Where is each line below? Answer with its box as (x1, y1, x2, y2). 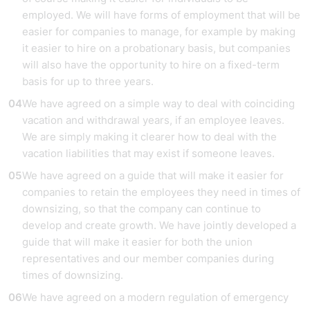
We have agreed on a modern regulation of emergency (22, 291, 289, 304)
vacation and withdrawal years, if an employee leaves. (22, 113, 284, 127)
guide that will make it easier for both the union (22, 235, 253, 248)
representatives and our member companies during (22, 252, 274, 265)
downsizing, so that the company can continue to (22, 202, 261, 215)
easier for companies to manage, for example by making (22, 25, 295, 38)
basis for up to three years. (22, 75, 154, 88)
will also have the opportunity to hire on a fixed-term (22, 58, 280, 71)
